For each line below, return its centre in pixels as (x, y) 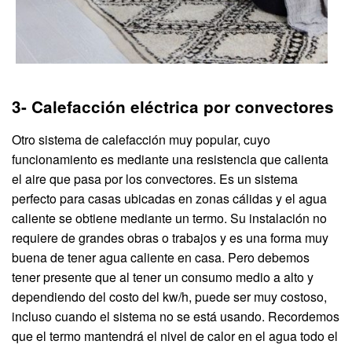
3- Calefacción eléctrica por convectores (173, 107)
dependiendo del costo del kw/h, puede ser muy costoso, (169, 297)
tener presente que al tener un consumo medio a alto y (163, 277)
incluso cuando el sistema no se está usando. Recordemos (176, 317)
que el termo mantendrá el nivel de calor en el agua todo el (175, 336)
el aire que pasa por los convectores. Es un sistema (155, 179)
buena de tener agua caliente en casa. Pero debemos (161, 258)
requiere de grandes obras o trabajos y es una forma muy (170, 238)
